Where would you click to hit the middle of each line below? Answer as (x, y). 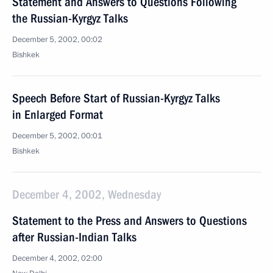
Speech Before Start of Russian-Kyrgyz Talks (116, 98)
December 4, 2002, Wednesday (87, 194)
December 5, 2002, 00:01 (57, 136)
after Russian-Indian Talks (74, 237)
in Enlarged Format (58, 115)
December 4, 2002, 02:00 (57, 258)
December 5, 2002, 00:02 (57, 40)
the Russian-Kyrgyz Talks (70, 18)
